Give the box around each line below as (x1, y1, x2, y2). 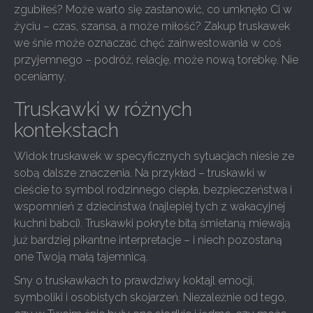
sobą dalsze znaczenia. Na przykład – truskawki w (14, 166, 266, 180)
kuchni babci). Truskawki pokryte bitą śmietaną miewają (14, 217, 291, 230)
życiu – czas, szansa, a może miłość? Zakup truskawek (14, 20, 290, 33)
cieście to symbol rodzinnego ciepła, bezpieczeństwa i (14, 183, 292, 196)
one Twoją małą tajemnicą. (14, 250, 148, 263)
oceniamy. (14, 70, 66, 83)
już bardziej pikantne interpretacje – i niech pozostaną (14, 233, 282, 247)
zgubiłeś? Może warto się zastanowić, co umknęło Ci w (14, 3, 292, 16)
